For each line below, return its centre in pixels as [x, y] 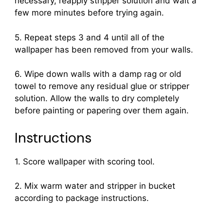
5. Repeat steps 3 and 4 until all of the [90, 37]
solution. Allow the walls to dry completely [97, 99]
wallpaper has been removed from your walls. [104, 49]
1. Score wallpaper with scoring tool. [85, 161]
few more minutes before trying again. [89, 13]
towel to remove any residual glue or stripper [102, 86]
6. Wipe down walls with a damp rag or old [98, 74]
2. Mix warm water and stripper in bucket [95, 186]
